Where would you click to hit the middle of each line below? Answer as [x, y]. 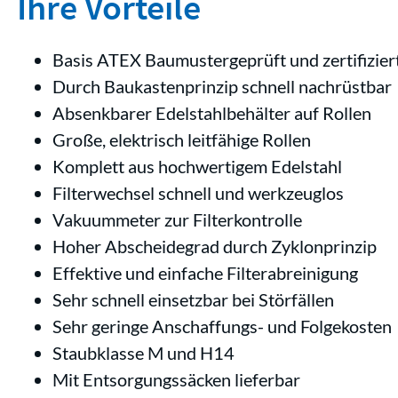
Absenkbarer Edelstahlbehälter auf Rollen [212, 113]
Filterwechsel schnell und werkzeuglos [198, 193]
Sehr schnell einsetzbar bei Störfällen [193, 299]
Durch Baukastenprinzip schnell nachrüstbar [222, 86]
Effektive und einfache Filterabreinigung [205, 273]
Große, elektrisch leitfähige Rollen [182, 139]
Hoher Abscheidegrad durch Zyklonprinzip [215, 246]
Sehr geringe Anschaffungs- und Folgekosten [222, 326]
